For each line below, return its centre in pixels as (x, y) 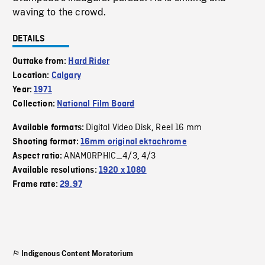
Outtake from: (41, 62)
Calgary (66, 76)
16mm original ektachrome (133, 142)
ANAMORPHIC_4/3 (101, 156)
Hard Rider (89, 62)
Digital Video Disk (119, 128)
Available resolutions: (56, 171)
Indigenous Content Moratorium (77, 254)
